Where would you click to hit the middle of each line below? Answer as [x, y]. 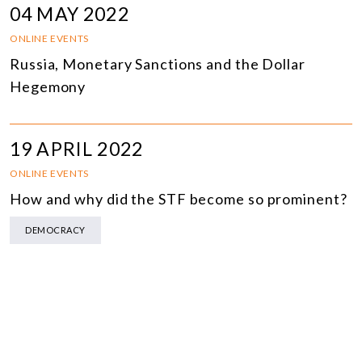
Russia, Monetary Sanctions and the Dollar [158, 64]
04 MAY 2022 [69, 14]
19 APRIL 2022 [76, 149]
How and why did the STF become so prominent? [179, 199]
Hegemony [48, 87]
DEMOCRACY [55, 230]
